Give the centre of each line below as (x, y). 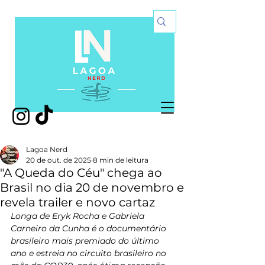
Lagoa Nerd (47, 149)
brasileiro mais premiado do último (86, 241)
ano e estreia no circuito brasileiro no (90, 253)
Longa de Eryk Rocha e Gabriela (79, 216)
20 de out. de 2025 (59, 160)
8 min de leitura (121, 160)
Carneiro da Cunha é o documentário (90, 228)
